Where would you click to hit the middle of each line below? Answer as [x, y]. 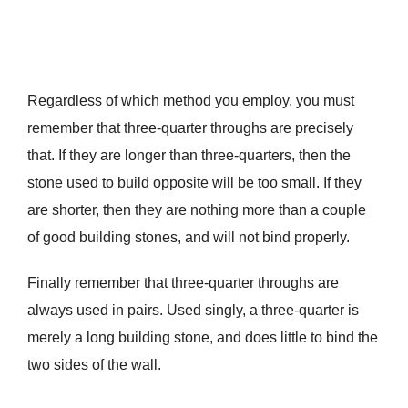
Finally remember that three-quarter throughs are [183, 283]
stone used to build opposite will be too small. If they [194, 183]
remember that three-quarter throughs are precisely [190, 128]
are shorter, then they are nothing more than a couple [196, 210]
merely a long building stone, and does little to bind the [202, 338]
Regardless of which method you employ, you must [190, 101]
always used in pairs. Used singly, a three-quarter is [193, 311]
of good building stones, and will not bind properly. [188, 238]
